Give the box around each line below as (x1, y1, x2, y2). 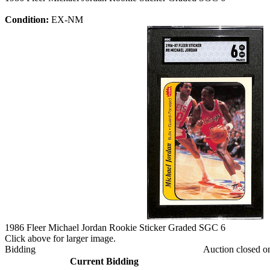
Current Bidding (69, 256, 139, 266)
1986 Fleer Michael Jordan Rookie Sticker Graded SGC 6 (5, 222, 225, 233)
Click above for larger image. (5, 233, 116, 243)
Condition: (5, 14, 51, 25)
